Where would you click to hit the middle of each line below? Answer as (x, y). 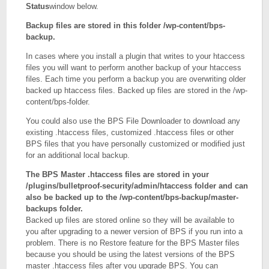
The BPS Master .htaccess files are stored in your (118, 174)
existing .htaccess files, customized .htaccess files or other (130, 132)
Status (38, 6)
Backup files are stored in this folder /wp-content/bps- (126, 26)
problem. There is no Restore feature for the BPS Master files (133, 243)
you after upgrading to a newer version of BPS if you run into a (134, 231)
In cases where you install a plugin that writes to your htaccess (136, 56)
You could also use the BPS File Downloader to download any (133, 121)
